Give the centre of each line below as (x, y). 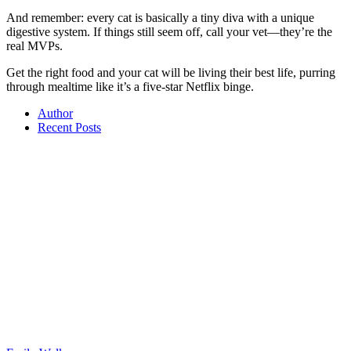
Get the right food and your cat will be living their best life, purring (171, 73)
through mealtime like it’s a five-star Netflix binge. (130, 87)
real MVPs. (34, 46)
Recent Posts (69, 128)
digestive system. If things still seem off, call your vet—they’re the (169, 32)
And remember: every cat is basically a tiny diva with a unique (160, 18)
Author (55, 114)
